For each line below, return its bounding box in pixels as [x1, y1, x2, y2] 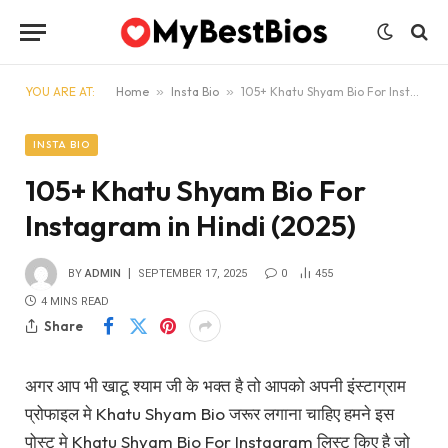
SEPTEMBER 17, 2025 [138, 266, 247, 280]
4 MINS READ [41, 295, 109, 308]
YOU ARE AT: [25, 84, 95, 99]
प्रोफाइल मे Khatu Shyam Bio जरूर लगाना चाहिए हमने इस [25, 403, 394, 424]
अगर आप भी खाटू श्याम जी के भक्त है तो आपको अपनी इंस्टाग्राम [25, 375, 406, 396]
